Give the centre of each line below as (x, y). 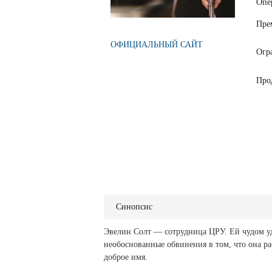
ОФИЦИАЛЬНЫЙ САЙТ (157, 44)
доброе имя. (125, 257)
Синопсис (134, 207)
